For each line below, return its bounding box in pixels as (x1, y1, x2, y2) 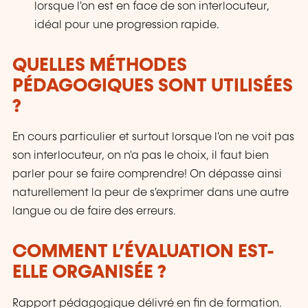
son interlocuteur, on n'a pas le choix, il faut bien (12, 150, 269, 162)
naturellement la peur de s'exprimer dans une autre (12, 187, 289, 199)
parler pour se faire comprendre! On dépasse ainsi (12, 168, 282, 181)
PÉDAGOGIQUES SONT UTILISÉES (12, 77, 293, 96)
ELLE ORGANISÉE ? (12, 263, 166, 283)
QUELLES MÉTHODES (12, 56, 187, 76)
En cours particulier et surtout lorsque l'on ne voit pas (12, 131, 294, 144)
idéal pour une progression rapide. (34, 19, 220, 32)
